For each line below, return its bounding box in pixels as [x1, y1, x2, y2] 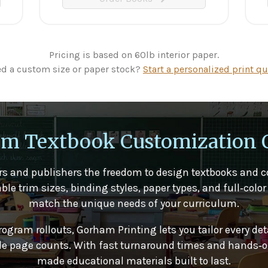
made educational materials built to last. [37, 254, 231, 267]
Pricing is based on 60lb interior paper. [49, 49, 219, 61]
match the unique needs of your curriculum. [29, 197, 239, 210]
